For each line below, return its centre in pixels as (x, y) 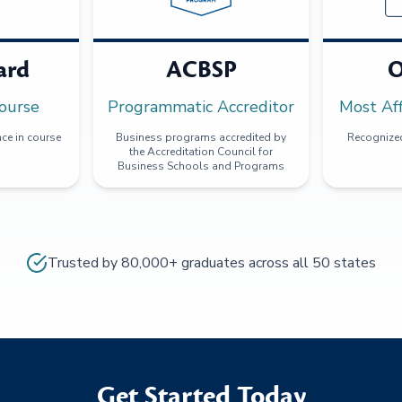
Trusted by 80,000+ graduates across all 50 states (212, 262)
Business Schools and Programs (201, 166)
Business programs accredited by (201, 137)
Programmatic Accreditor (201, 106)
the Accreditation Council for (201, 151)
